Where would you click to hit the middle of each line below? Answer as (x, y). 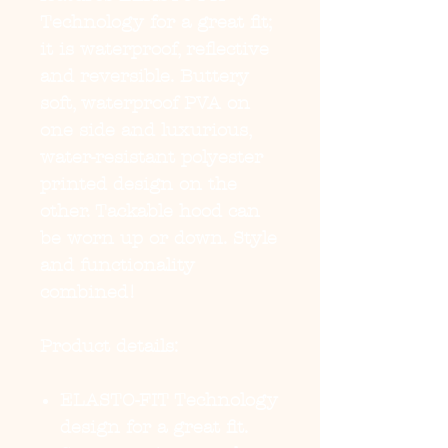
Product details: (109, 346)
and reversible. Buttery (144, 76)
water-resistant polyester (151, 157)
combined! (88, 292)
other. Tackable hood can (150, 211)
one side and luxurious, (145, 130)
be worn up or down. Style (158, 238)
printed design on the (138, 184)
